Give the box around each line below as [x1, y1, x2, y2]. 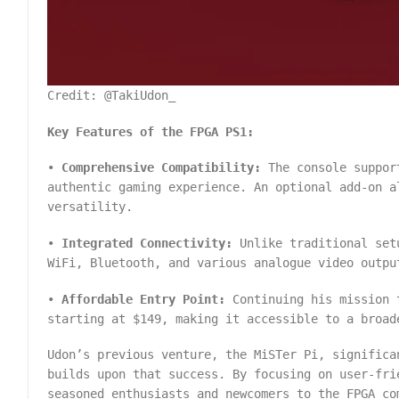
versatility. [47, 199, 134, 215]
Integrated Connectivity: [61, 236, 233, 251]
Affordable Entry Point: [61, 291, 226, 306]
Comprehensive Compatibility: [61, 160, 262, 175]
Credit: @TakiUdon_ [47, 88, 176, 103]
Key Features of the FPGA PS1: [47, 124, 255, 139]
